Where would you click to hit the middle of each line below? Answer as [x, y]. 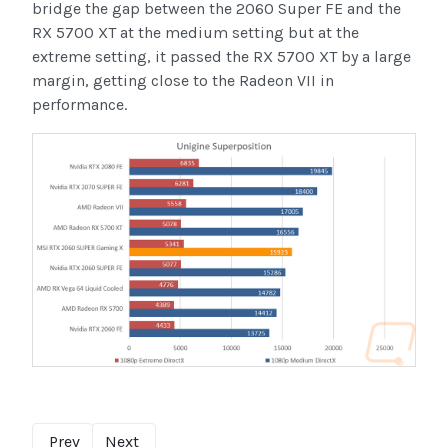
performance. [79, 105]
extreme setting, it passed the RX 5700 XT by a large [221, 57]
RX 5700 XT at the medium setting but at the [195, 33]
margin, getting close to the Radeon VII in [183, 81]
